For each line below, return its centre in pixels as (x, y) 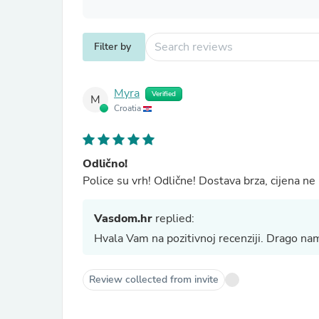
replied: (173, 219)
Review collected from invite (154, 279)
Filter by (113, 47)
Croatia (129, 108)
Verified (164, 94)
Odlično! (105, 164)
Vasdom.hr (123, 219)
